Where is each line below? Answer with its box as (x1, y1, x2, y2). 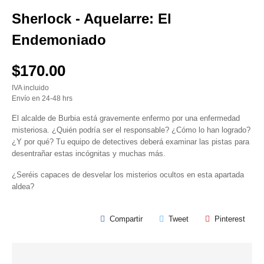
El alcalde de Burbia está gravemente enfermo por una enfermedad (12, 114, 240, 123)
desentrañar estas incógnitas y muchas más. (12, 149, 166, 158)
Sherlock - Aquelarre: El (12, 11, 171, 27)
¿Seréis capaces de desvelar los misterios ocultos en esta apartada (12, 170, 244, 179)
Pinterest (214, 214, 245, 223)
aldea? (12, 182, 34, 191)
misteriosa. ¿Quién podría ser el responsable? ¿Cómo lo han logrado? (12, 126, 250, 134)
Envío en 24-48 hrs (12, 94, 72, 102)
